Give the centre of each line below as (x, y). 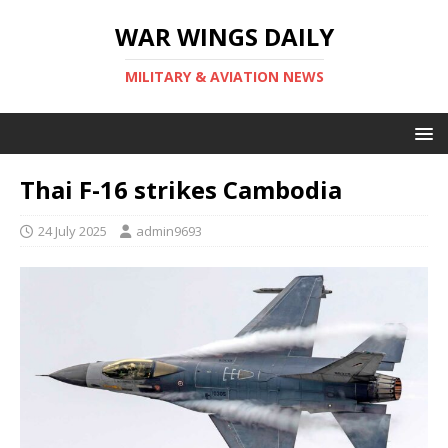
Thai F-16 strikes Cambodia (181, 189)
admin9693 (169, 231)
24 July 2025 (72, 231)
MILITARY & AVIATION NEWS (224, 76)
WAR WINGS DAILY (224, 36)
